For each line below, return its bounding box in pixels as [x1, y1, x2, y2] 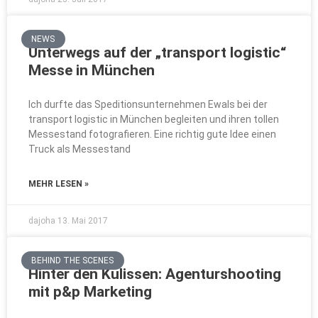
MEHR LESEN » [28, 179, 89, 189]
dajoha [28, 216, 57, 226]
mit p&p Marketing [28, 283, 152, 300]
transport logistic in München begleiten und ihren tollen [28, 114, 279, 125]
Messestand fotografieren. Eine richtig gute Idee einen [28, 128, 276, 140]
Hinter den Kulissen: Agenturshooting [28, 265, 281, 283]
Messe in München [28, 62, 155, 79]
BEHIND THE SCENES [31, 256, 114, 266]
